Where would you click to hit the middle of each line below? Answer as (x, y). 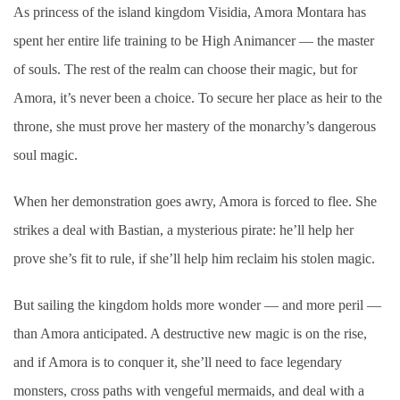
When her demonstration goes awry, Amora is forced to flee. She (195, 201)
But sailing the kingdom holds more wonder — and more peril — (197, 304)
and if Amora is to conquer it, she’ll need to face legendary (178, 362)
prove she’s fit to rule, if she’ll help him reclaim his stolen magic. (194, 258)
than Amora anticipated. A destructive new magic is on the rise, (190, 333)
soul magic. (46, 154)
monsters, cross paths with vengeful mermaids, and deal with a (189, 390)
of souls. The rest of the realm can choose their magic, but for (185, 69)
